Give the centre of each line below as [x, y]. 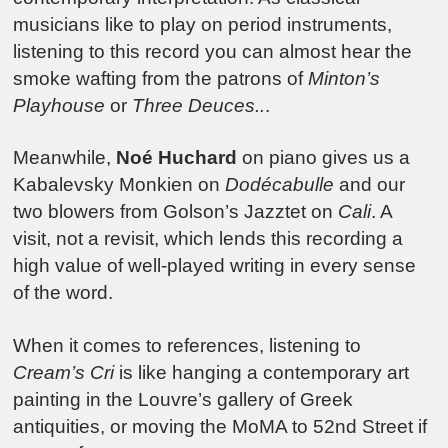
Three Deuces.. [196, 105]
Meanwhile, [65, 158]
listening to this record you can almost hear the [213, 51]
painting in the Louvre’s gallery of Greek [183, 399]
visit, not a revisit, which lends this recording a [208, 239]
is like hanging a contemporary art [262, 372]
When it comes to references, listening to [187, 345]
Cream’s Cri [64, 372]
